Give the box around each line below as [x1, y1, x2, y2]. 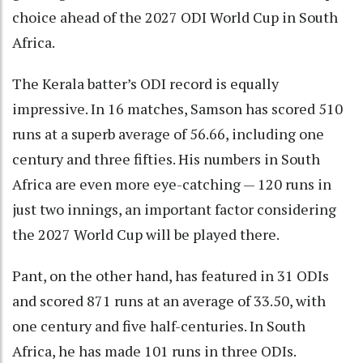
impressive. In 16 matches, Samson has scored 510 [12, 99, 343, 119]
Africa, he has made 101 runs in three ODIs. [12, 341, 297, 361]
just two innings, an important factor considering [12, 199, 336, 220]
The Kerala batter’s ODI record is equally [12, 74, 279, 94]
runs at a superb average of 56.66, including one [12, 124, 324, 144]
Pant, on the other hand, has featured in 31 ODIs [12, 266, 329, 286]
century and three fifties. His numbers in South [12, 149, 320, 169]
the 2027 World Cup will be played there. [12, 224, 280, 245]
